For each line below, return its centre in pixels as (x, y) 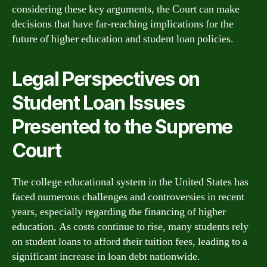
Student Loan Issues (98, 103)
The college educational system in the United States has (130, 182)
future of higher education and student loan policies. (123, 39)
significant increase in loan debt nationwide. (106, 257)
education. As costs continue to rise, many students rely (130, 227)
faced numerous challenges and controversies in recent (128, 197)
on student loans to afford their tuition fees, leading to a (130, 242)
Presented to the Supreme (122, 127)
